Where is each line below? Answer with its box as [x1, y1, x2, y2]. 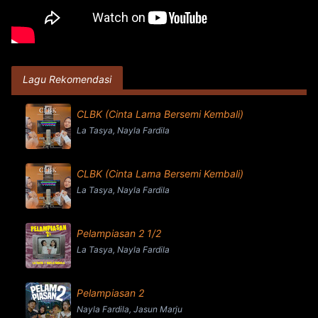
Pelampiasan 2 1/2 [77, 227, 161, 239]
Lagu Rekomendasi [23, 73, 111, 85]
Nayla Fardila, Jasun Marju [77, 304, 182, 314]
